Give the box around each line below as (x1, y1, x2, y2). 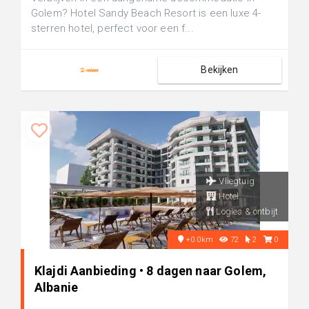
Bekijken (201, 64, 239, 75)
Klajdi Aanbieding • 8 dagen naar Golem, (34, 263, 267, 278)
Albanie (34, 280, 79, 295)
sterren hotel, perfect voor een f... (31, 22, 194, 34)
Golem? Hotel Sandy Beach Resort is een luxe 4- (31, 7, 261, 19)
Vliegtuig (217, 176, 255, 186)
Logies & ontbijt (214, 206, 278, 217)
